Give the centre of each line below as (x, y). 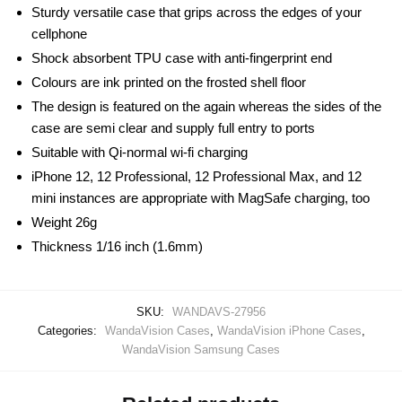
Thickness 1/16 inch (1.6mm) (117, 246)
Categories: (69, 330)
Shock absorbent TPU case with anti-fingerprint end (182, 57)
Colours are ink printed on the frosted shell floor (169, 82)
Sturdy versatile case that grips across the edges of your (197, 12)
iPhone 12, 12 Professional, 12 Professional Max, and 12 (197, 176)
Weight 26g (64, 222)
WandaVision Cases (157, 330)
